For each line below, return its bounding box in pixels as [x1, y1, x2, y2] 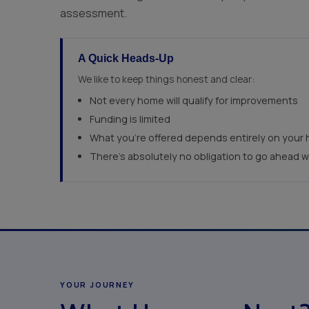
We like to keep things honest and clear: [78, 72, 255, 86]
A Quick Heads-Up [78, 52, 174, 64]
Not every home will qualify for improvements [90, 94, 298, 107]
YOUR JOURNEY [60, 279, 134, 290]
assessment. [60, 6, 127, 21]
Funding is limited [90, 112, 170, 126]
